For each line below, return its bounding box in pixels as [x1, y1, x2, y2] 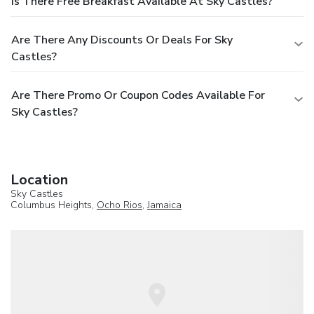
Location [11, 170, 68, 189]
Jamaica [147, 198, 182, 212]
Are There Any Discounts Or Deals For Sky [11, 32, 233, 48]
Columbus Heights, [11, 198, 97, 212]
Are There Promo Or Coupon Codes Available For [11, 87, 265, 103]
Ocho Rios [97, 198, 142, 212]
